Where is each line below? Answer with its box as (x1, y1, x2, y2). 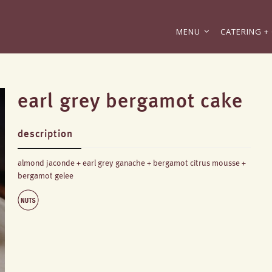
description (18, 127, 73, 140)
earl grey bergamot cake (18, 88, 243, 112)
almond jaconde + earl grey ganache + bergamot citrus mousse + (18, 158, 246, 168)
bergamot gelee (18, 171, 74, 180)
